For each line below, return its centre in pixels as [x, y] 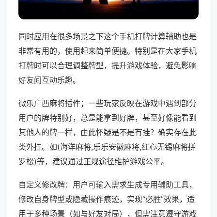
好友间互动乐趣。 [49, 80]
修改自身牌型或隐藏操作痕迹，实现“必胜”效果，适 [107, 199]
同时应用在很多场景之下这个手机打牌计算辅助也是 [108, 37]
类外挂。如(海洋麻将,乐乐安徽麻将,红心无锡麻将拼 [107, 147]
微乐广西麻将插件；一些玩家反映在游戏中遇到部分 [108, 103]
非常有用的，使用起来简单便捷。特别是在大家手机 [108, 51]
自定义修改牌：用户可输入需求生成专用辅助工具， [108, 185]
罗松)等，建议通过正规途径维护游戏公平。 [93, 162]
